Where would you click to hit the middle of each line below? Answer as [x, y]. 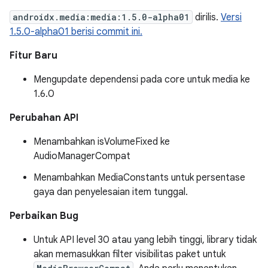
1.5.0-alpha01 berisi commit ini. [76, 32]
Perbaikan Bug [44, 216]
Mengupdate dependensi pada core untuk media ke [142, 80]
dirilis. [207, 17]
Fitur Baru [33, 56]
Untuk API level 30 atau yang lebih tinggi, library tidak [145, 240]
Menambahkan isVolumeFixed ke [102, 142]
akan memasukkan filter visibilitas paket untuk [130, 254]
